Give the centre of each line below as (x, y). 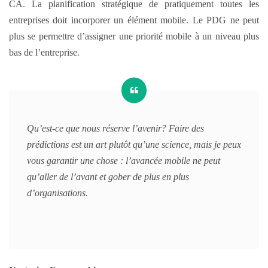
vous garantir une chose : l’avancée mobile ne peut (124, 160)
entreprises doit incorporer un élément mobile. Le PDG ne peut (134, 20)
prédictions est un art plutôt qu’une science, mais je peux (134, 144)
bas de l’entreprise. (44, 52)
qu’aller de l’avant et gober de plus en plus (108, 176)
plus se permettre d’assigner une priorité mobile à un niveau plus (134, 36)
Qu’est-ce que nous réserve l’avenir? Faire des (115, 128)
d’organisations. (57, 193)
